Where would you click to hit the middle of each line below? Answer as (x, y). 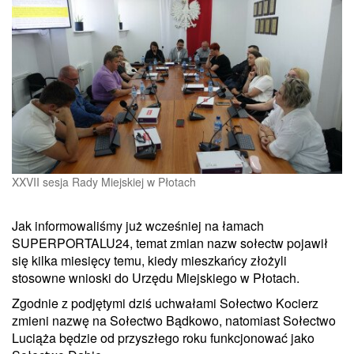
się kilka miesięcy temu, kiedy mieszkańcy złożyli (149, 260)
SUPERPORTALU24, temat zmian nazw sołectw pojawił (170, 243)
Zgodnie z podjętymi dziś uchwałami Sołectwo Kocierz (165, 303)
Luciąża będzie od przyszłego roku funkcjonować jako (163, 337)
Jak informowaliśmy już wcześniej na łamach (138, 225)
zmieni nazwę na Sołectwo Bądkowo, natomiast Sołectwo (174, 320)
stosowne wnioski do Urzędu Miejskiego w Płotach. (156, 277)
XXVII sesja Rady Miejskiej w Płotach (104, 181)
